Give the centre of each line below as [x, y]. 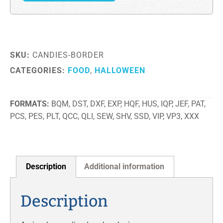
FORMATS [28, 104]
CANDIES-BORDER [68, 55]
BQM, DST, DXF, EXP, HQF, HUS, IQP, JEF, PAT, [128, 104]
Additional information [124, 166]
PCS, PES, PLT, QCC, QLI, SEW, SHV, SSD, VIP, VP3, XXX [105, 116]
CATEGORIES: [39, 71]
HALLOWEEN [120, 71]
